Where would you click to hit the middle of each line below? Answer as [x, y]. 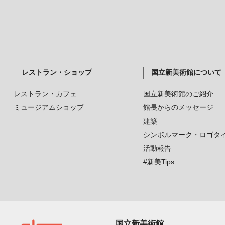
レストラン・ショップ [57, 72]
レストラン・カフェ [45, 94]
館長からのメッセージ [178, 107]
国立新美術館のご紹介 [178, 94]
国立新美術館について [186, 72]
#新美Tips [158, 162]
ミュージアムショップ [48, 107]
